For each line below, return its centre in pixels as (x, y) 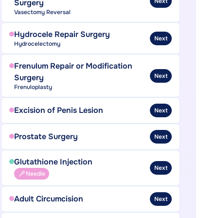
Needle (35, 174)
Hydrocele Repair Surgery (62, 34)
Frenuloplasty (33, 87)
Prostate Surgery (46, 136)
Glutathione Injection (53, 162)
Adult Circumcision (48, 199)
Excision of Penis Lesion (58, 110)
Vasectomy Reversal (42, 12)
